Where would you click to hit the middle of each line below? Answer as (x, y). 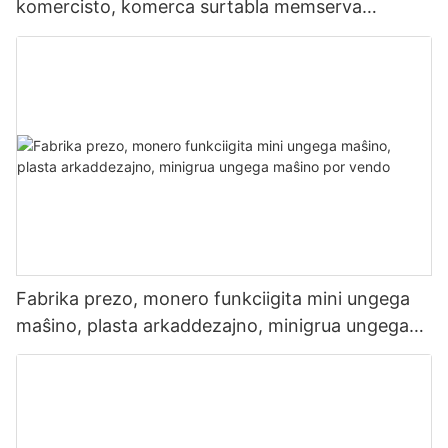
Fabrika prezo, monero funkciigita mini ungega (213, 298)
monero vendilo (82, 34)
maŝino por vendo (92, 352)
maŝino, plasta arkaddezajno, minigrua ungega (212, 325)
